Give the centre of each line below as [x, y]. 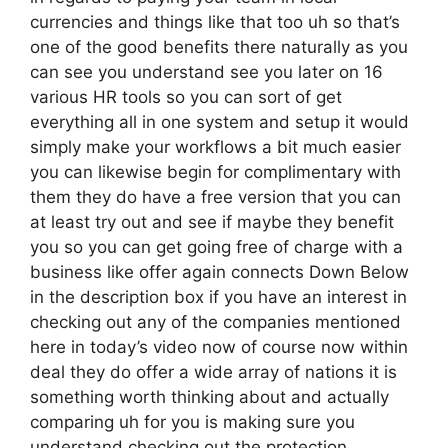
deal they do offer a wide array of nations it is [213, 372]
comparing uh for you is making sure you [192, 422]
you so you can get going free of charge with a [216, 247]
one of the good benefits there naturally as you [219, 47]
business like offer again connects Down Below [219, 272]
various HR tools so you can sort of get [186, 97]
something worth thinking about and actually [209, 397]
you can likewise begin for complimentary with [215, 172]
